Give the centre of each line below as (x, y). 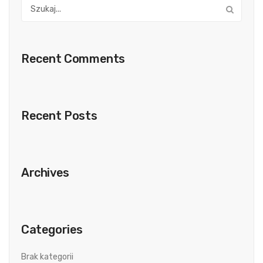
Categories (52, 230)
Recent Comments (73, 59)
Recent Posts (59, 116)
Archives (45, 173)
